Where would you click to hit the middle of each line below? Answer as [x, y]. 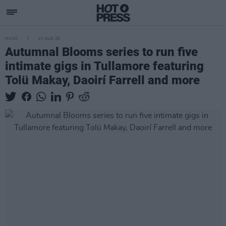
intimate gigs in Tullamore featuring [104, 66]
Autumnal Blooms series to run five [101, 52]
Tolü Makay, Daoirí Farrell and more [102, 80]
